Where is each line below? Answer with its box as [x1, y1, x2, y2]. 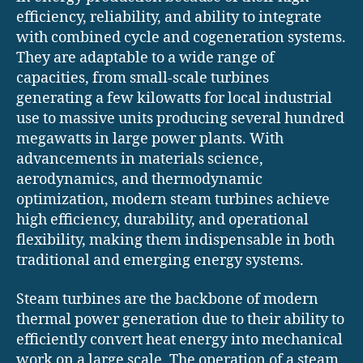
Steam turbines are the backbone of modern [16, 289, 318, 309]
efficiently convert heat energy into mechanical [16, 330, 343, 349]
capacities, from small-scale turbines [16, 69, 269, 88]
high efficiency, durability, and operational [16, 211, 309, 230]
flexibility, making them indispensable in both [16, 231, 335, 250]
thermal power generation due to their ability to [16, 310, 344, 329]
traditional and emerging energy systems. [16, 251, 304, 271]
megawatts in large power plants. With [16, 130, 284, 149]
